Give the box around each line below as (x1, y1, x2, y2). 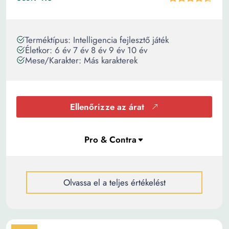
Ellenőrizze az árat (70, 101, 144, 113)
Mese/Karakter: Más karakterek (25, 54, 138, 66)
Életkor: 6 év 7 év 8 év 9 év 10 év (25, 44, 147, 56)
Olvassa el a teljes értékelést (63, 176, 166, 189)
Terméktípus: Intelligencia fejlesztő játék (25, 34, 169, 46)
